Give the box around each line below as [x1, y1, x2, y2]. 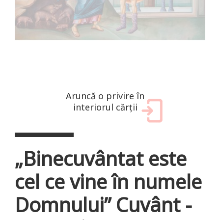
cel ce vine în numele [15, 167, 202, 195]
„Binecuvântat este [15, 144, 187, 172]
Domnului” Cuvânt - [15, 191, 192, 218]
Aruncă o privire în [66, 89, 144, 102]
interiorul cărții [73, 101, 137, 113]
